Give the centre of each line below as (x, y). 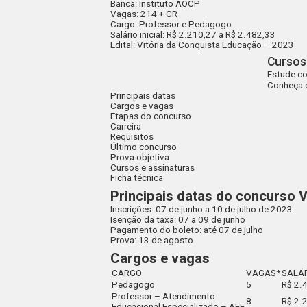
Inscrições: (132, 209)
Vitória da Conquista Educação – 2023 (216, 45)
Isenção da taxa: (144, 219)
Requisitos (132, 137)
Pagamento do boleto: (156, 230)
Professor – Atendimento (164, 296)
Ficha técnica (137, 178)
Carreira (126, 127)
